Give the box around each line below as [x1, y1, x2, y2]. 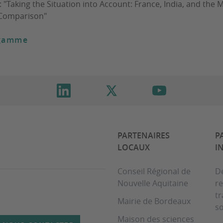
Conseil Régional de [117, 166, 191, 177]
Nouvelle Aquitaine [117, 178, 188, 189]
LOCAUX [117, 142, 150, 153]
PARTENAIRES [117, 130, 170, 141]
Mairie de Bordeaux [117, 196, 191, 207]
